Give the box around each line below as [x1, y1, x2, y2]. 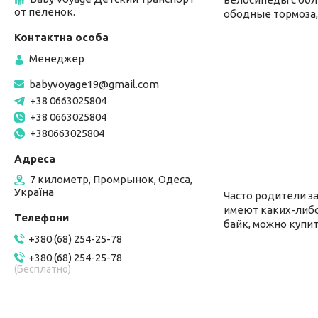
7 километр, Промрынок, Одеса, [30, 172, 192, 185]
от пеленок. [14, 5, 75, 18]
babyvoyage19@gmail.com [29, 77, 159, 90]
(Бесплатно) [14, 263, 71, 275]
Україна [14, 185, 54, 198]
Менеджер [29, 52, 84, 65]
